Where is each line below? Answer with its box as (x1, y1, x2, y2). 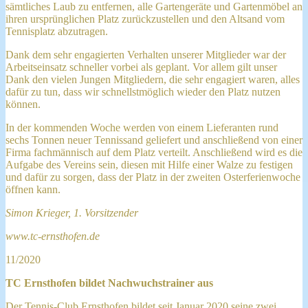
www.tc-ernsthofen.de (5, 230, 100, 242)
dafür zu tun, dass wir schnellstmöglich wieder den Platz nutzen (5, 85, 280, 98)
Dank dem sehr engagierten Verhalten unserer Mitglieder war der (5, 48, 286, 60)
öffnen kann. (5, 183, 63, 195)
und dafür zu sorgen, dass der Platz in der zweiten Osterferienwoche (5, 170, 300, 183)
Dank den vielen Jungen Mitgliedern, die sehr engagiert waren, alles (5, 73, 300, 85)
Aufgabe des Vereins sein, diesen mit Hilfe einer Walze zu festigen (5, 158, 293, 170)
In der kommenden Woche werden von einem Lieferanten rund (5, 121, 278, 133)
